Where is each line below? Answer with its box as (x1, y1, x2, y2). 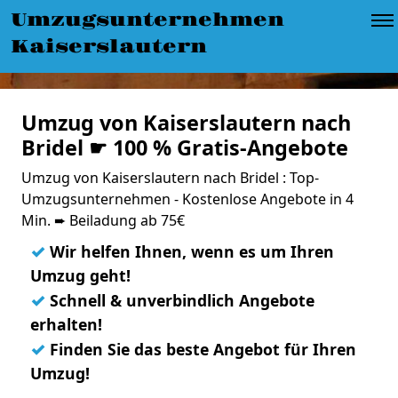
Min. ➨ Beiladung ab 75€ (21, 211, 185, 230)
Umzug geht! (30, 265, 131, 286)
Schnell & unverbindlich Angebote (45, 290, 314, 311)
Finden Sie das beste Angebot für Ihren (45, 338, 356, 360)
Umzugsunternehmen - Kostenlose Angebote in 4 (21, 189, 354, 209)
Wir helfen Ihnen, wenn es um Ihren (45, 241, 334, 262)
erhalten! (30, 314, 102, 335)
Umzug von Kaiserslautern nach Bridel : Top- (21, 168, 319, 187)
